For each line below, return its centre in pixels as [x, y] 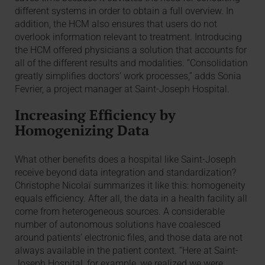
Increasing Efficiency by [96, 115]
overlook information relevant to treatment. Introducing [129, 37]
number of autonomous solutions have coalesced [118, 224]
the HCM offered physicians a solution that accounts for [131, 50]
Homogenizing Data [82, 130]
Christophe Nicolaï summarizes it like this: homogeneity [130, 185]
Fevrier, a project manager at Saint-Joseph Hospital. [122, 89]
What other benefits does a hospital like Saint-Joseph [126, 159]
